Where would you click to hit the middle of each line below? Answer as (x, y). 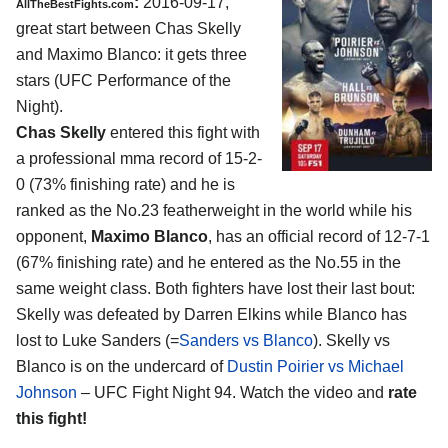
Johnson (46, 393)
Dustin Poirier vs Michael (315, 367)
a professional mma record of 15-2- (139, 159)
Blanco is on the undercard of (121, 367)
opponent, (53, 237)
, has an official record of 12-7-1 (319, 237)
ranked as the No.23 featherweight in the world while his (214, 211)
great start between (85, 29)
